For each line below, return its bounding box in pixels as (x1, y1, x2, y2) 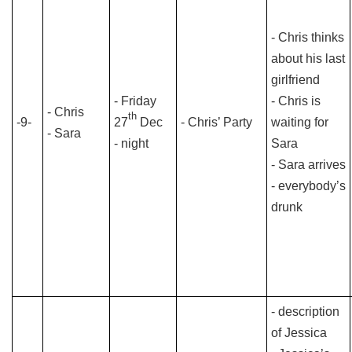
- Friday (114, 94, 156, 108)
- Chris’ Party (181, 115, 252, 129)
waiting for (271, 115, 328, 129)
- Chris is (271, 94, 321, 108)
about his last (271, 52, 345, 65)
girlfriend (271, 73, 320, 86)
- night (114, 137, 148, 150)
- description (271, 305, 339, 318)
